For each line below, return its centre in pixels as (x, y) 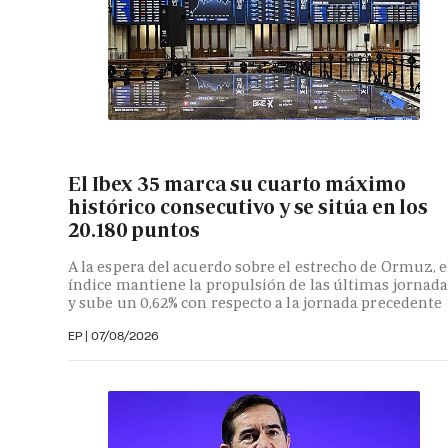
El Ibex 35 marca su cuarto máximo (237, 183)
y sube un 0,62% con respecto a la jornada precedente (255, 303)
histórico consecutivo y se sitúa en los (248, 206)
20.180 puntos (134, 229)
